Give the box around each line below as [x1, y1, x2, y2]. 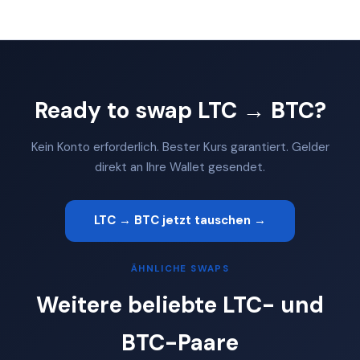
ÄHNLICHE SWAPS [130, 262, 230, 275]
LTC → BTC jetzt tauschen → [94, 212, 266, 229]
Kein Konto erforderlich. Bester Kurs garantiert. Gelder [31, 138, 329, 155]
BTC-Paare [121, 327, 239, 358]
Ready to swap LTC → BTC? [34, 95, 326, 125]
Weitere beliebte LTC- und [36, 289, 324, 320]
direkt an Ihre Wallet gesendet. [95, 158, 265, 175]
